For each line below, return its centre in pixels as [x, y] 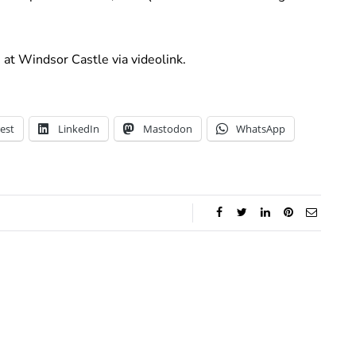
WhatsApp [261, 128]
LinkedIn [79, 128]
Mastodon [168, 128]
